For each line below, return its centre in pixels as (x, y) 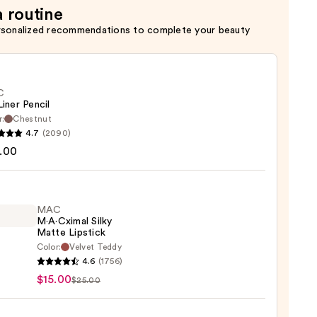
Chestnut (32, 119)
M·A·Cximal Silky (74, 222)
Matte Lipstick (71, 233)
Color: (49, 247)
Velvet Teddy (96, 247)
